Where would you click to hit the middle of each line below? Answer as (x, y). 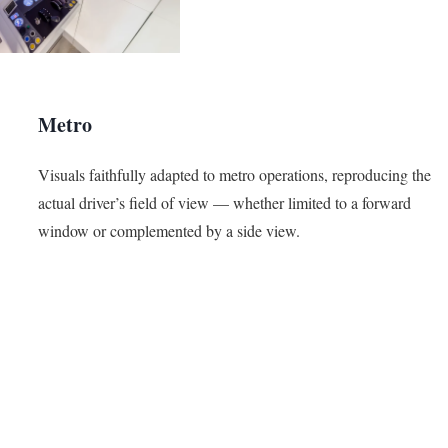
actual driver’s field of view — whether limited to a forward (224, 202)
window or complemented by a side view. (168, 230)
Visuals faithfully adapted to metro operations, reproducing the (234, 174)
